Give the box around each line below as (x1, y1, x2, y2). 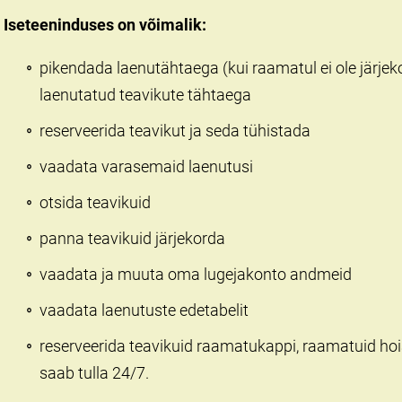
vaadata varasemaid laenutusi (39, 157, 253, 177)
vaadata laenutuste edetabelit (39, 301, 249, 320)
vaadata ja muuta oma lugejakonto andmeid (39, 265, 352, 284)
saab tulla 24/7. (39, 363, 149, 383)
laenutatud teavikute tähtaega (39, 85, 251, 105)
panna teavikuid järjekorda (39, 229, 225, 249)
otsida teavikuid (39, 193, 151, 213)
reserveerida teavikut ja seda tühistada (39, 121, 310, 141)
